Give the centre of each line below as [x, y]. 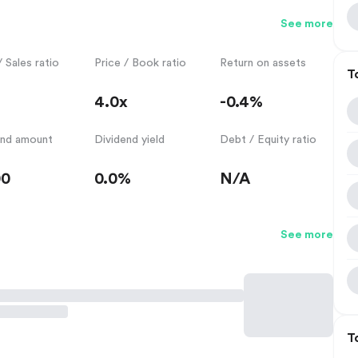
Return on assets [263, 63]
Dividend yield [129, 139]
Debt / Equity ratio [268, 139]
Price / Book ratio [140, 63]
